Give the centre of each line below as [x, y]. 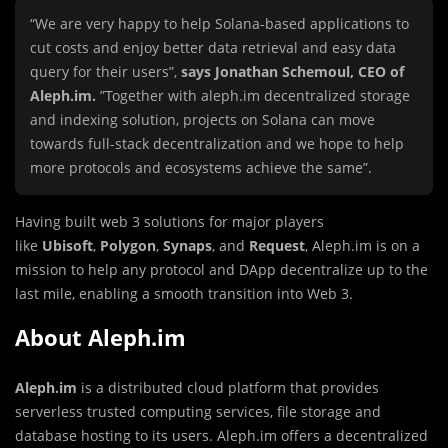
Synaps [187, 245]
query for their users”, [105, 71]
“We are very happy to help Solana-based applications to [219, 23]
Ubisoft [67, 245]
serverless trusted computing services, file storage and [198, 411]
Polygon [128, 245]
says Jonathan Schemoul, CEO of [292, 71]
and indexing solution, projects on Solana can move [202, 119]
